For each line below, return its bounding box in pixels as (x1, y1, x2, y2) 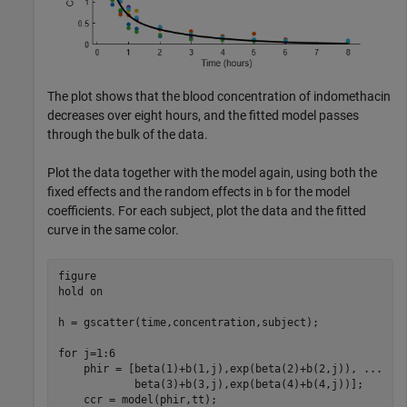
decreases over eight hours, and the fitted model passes (47, 107, 359, 123)
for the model (273, 184, 350, 199)
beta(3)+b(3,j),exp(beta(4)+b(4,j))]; (57, 378, 363, 392)
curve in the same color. (47, 222, 179, 237)
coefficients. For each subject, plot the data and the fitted (47, 203, 366, 218)
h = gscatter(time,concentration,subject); (57, 316, 319, 330)
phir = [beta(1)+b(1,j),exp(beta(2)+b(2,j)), (57, 362, 363, 376)
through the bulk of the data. (47, 126, 208, 142)
